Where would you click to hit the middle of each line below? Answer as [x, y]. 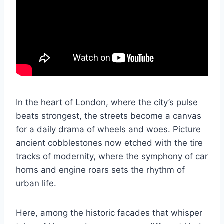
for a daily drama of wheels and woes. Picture [108, 130]
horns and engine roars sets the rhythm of [100, 170]
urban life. [36, 184]
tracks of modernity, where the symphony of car [112, 157]
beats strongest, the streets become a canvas [109, 116]
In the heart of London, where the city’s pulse [107, 103]
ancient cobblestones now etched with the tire [109, 143]
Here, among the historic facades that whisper [109, 213]
